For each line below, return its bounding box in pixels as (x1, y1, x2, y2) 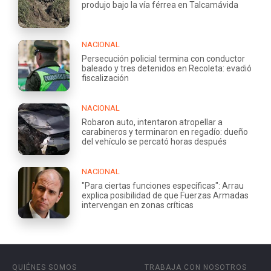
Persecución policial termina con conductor (82, 53, 245, 64)
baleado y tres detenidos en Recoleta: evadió (82, 63, 252, 73)
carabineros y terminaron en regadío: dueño (82, 126, 248, 137)
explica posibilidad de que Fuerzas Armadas (82, 190, 249, 200)
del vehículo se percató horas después (82, 136, 227, 146)
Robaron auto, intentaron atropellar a (82, 117, 223, 127)
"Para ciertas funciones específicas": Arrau (82, 180, 244, 191)
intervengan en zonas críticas (82, 200, 194, 210)
